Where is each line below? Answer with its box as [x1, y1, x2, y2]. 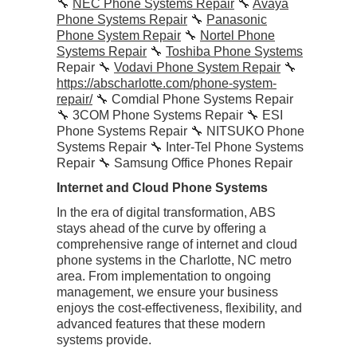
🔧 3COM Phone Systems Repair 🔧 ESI [57, 108, 283, 122]
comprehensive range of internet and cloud [57, 237, 297, 252]
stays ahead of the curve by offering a [57, 222, 266, 236]
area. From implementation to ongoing [57, 269, 271, 284]
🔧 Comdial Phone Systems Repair [92, 92, 293, 106]
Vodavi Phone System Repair [114, 61, 280, 74]
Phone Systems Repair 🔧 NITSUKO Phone [57, 124, 304, 138]
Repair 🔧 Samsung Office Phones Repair [57, 156, 292, 170]
